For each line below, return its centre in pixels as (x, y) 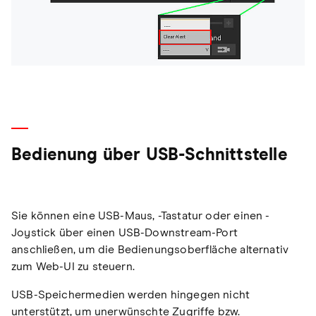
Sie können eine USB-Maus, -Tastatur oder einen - (141, 216)
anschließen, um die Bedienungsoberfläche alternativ (150, 250)
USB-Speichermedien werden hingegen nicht (131, 295)
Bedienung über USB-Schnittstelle (150, 156)
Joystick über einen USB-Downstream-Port (125, 233)
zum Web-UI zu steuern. (73, 267)
